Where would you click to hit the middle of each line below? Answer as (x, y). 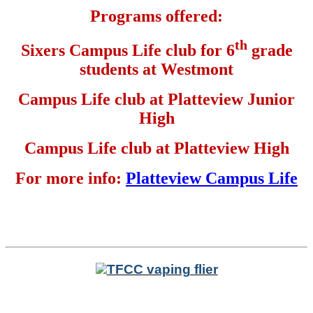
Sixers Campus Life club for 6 (128, 50)
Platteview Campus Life (212, 178)
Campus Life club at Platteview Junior (156, 99)
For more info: (71, 178)
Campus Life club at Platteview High (156, 148)
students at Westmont (156, 69)
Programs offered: (156, 16)
